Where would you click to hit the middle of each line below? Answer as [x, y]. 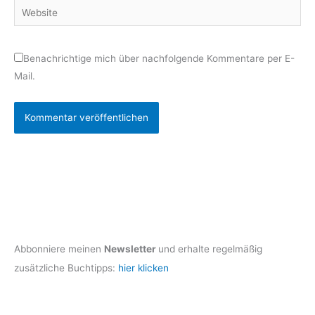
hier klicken [143, 268]
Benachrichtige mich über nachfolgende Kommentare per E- [159, 59]
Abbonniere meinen [59, 249]
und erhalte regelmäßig [210, 249]
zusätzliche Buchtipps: [66, 268]
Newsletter [131, 249]
